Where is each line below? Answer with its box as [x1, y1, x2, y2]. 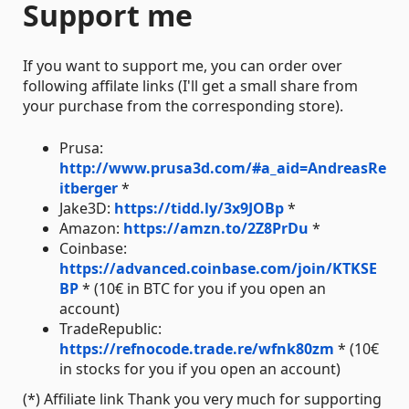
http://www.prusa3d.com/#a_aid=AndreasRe [59, 158, 386, 178]
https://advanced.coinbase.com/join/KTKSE [59, 258, 377, 278]
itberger [59, 178, 118, 198]
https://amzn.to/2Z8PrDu [123, 218, 309, 238]
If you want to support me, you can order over [23, 56, 342, 76]
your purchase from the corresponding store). [23, 96, 343, 116]
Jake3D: [59, 198, 114, 218]
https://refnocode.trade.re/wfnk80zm [59, 339, 334, 359]
